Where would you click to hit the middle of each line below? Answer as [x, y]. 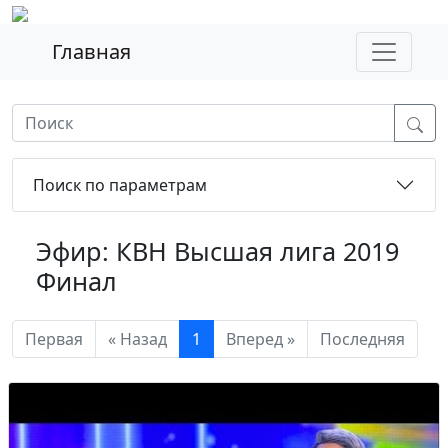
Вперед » [260, 339]
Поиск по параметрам [120, 184]
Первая [54, 339]
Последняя [362, 339]
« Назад [137, 339]
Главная [91, 51]
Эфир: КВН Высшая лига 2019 [217, 251]
